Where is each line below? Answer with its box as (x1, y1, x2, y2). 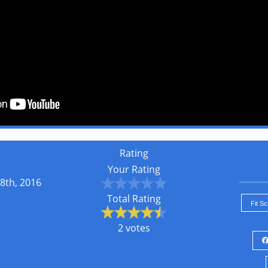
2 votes (118, 221, 150, 234)
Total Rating (107, 192, 161, 205)
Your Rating (108, 163, 160, 176)
